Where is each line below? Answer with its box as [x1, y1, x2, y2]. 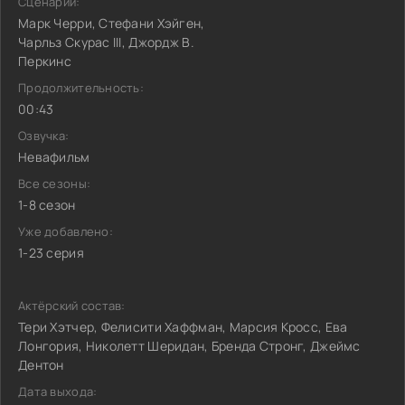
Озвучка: [18, 127, 70, 144]
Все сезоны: [18, 175, 91, 192]
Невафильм [18, 148, 90, 165]
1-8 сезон [18, 196, 76, 213]
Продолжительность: [18, 80, 145, 96]
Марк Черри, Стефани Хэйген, [18, 14, 205, 32]
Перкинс [18, 52, 71, 70]
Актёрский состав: [18, 297, 126, 314]
